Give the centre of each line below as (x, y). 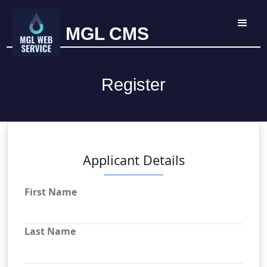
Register (133, 85)
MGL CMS (108, 33)
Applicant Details (133, 160)
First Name (51, 192)
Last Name (50, 231)
